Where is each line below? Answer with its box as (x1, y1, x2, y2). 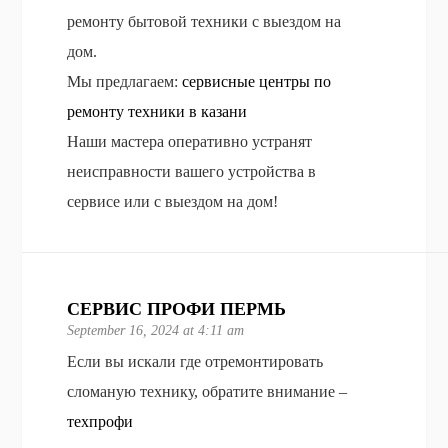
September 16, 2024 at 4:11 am (67, 322, 245, 338)
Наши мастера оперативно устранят (67, 132, 313, 150)
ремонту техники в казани (67, 102, 248, 120)
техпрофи (67, 412, 134, 430)
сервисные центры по (182, 72, 332, 90)
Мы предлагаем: (67, 72, 183, 90)
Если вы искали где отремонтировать (67, 352, 324, 370)
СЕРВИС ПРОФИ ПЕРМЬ (67, 298, 287, 319)
